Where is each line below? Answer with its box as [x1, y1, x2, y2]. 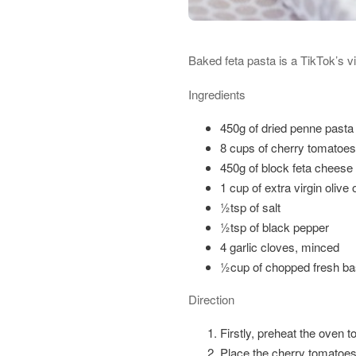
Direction [188, 291, 234, 308]
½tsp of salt [220, 199, 281, 215]
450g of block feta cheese [220, 159, 353, 176]
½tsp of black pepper [220, 219, 329, 235]
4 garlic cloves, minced [220, 238, 339, 255]
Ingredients [188, 86, 246, 103]
